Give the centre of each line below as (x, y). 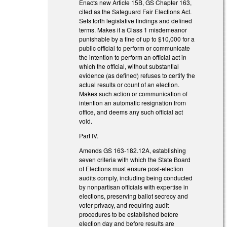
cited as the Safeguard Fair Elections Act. (136, 11)
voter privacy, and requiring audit (124, 205)
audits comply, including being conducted (136, 177)
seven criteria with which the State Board (135, 159)
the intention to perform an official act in (133, 57)
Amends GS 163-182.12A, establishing (133, 150)
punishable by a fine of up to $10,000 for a (137, 39)
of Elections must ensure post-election (131, 168)
